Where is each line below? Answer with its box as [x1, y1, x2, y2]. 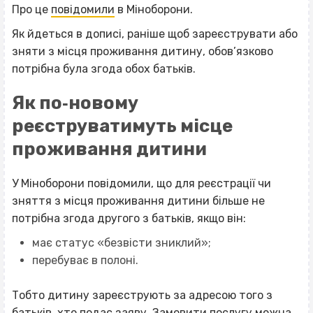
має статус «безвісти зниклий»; [31, 235, 211, 249]
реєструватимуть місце [12, 115, 233, 137]
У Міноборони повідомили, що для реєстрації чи [12, 176, 271, 190]
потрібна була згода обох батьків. [12, 62, 196, 76]
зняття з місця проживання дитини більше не [12, 194, 265, 208]
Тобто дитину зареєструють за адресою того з [12, 289, 272, 303]
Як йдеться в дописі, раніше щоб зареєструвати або [12, 27, 298, 41]
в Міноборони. [115, 3, 193, 17]
